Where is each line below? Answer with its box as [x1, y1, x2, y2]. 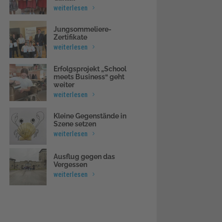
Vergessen [54, 161, 87, 168]
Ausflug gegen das [54, 153, 115, 161]
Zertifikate [54, 33, 87, 41]
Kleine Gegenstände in [54, 112, 126, 120]
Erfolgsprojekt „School [54, 64, 126, 73]
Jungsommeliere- [54, 25, 111, 33]
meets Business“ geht [54, 72, 124, 81]
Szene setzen [54, 120, 96, 128]
